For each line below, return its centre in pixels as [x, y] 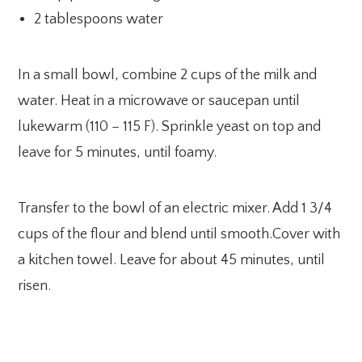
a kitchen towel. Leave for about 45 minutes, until [172, 260]
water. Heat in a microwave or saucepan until [159, 101]
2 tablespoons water [99, 19]
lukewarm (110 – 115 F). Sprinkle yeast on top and [170, 126]
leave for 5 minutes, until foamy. [118, 152]
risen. [35, 286]
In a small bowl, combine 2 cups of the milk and [168, 75]
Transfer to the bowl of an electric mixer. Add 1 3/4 [175, 208]
